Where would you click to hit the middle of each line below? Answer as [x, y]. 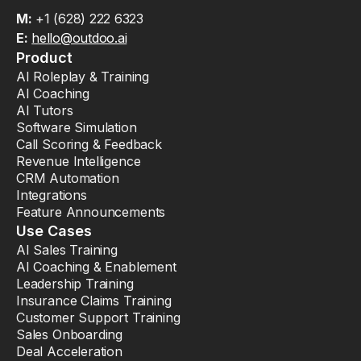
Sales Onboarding [70, 335]
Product [45, 58]
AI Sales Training [67, 250]
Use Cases [54, 231]
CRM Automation [68, 178]
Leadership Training [75, 284]
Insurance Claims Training [94, 301]
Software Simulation [77, 128]
